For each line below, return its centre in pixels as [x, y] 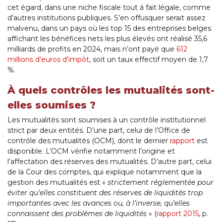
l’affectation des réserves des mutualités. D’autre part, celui [110, 162]
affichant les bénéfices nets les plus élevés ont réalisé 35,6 [107, 39]
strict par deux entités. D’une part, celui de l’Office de [99, 131]
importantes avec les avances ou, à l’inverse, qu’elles [99, 203]
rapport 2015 [178, 214]
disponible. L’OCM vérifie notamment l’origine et [91, 151]
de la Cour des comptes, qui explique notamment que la [105, 172]
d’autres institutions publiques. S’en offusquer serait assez [107, 18]
